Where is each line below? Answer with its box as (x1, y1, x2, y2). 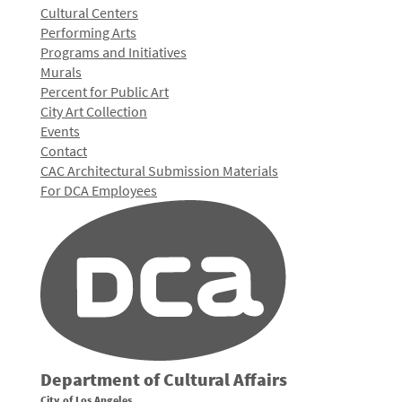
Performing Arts (40, 23, 136, 41)
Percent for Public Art (40, 83, 169, 100)
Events (40, 122, 80, 140)
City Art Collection (40, 102, 147, 120)
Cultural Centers (40, 4, 138, 22)
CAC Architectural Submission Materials (40, 162, 278, 179)
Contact (40, 142, 87, 160)
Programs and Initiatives (40, 43, 187, 61)
